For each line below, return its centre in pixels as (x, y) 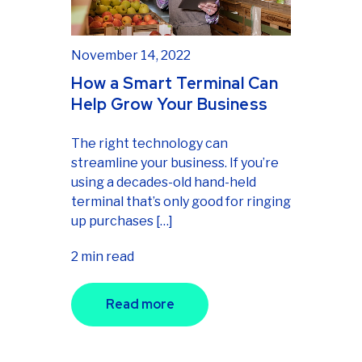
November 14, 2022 (131, 55)
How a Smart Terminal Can (175, 83)
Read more (140, 304)
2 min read (103, 256)
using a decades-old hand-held (164, 182)
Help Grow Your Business (170, 104)
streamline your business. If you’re (175, 162)
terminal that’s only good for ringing (181, 201)
